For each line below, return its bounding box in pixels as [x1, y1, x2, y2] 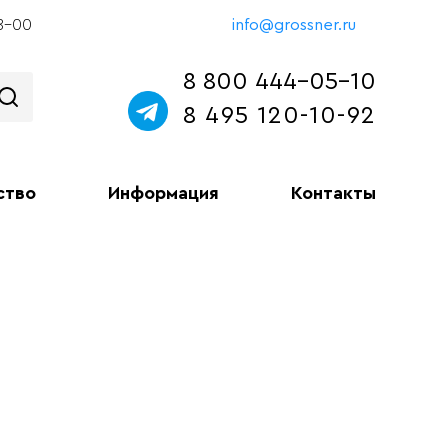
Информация [108, 184, 220, 202]
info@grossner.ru [232, 17, 356, 33]
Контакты [290, 184, 376, 202]
